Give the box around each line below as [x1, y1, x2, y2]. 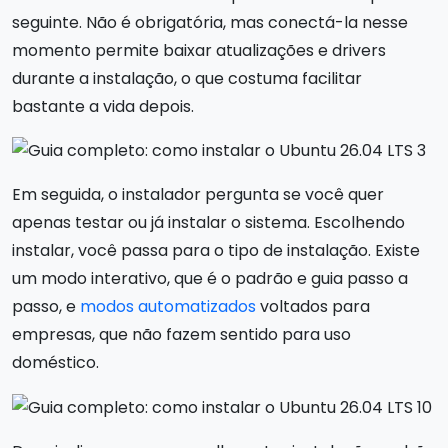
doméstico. [12, 351, 99, 375]
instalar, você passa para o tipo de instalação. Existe [12, 239, 420, 263]
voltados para [256, 295, 370, 319]
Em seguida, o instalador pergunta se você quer [12, 183, 384, 207]
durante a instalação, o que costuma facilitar [12, 66, 362, 90]
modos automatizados [80, 295, 256, 319]
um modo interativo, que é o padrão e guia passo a [12, 267, 408, 291]
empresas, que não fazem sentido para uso [12, 323, 351, 347]
